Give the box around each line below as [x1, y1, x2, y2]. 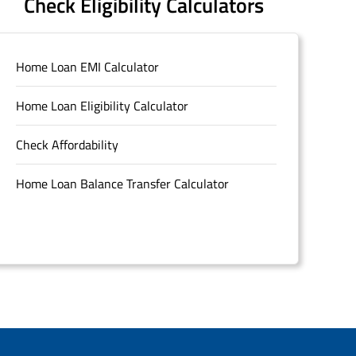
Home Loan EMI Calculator [15, 56, 159, 76]
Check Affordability [15, 134, 118, 154]
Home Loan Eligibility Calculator [15, 95, 188, 115]
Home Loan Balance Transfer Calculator [15, 173, 229, 193]
